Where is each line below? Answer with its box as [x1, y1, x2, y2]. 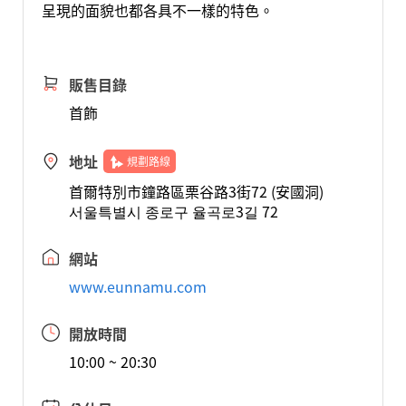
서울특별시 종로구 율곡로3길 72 [68, 200, 278, 222]
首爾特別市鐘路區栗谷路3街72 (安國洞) [68, 180, 324, 202]
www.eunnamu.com [68, 275, 207, 297]
